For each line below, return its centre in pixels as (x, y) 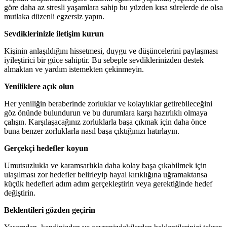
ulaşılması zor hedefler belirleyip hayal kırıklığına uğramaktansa (106, 174)
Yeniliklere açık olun (39, 86)
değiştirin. (20, 193)
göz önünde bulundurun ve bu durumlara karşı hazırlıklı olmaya (106, 112)
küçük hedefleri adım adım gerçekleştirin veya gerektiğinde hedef (108, 183)
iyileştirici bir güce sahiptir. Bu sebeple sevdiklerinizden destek (104, 60)
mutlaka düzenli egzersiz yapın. (54, 16)
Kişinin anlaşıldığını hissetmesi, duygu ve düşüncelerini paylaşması (111, 51)
